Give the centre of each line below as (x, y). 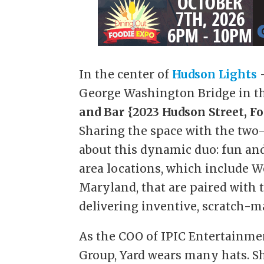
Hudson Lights (215, 75)
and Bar (102, 112)
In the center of (126, 75)
